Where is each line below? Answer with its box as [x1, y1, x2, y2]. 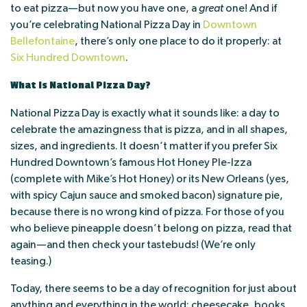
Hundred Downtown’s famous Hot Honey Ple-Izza [10, 156, 251, 168]
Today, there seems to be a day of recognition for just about [10, 282, 297, 294]
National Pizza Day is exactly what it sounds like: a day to [10, 107, 280, 119]
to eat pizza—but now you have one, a [10, 2, 199, 14]
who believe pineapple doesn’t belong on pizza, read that [10, 222, 292, 234]
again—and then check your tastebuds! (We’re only [10, 238, 256, 250]
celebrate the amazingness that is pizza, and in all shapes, [10, 123, 288, 135]
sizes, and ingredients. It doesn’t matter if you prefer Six [10, 140, 278, 151]
